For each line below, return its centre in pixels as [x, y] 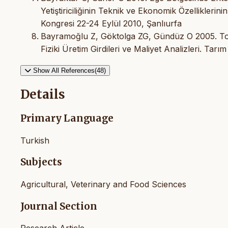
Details [43, 94]
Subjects [41, 162]
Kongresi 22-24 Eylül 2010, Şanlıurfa [111, 23]
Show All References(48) [69, 70]
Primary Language [67, 118]
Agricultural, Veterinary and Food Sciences [103, 184]
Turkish [35, 140]
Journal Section [59, 206]
